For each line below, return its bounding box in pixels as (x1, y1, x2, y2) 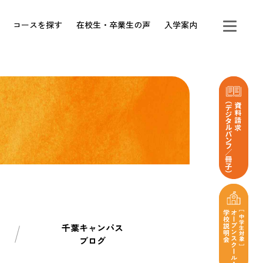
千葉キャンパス (61, 221, 123, 234)
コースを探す (13, 19, 62, 31)
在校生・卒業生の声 (76, 19, 150, 31)
